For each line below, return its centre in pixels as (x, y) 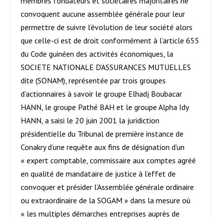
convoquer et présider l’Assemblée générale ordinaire (108, 187)
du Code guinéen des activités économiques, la (97, 54)
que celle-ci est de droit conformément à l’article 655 (110, 41)
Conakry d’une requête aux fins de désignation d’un (103, 147)
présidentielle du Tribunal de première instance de (102, 134)
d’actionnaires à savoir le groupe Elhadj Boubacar (102, 94)
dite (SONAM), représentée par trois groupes (93, 81)
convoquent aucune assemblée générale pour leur (103, 14)
